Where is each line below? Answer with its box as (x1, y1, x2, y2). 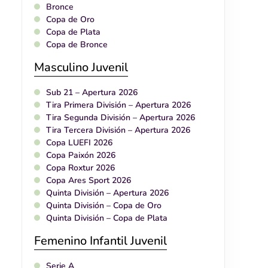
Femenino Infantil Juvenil (34, 233, 167, 249)
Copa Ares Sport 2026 (46, 175, 131, 187)
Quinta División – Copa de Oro (46, 200, 162, 212)
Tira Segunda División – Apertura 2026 (46, 112, 195, 124)
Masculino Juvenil (34, 59, 128, 76)
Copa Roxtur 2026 (46, 162, 115, 174)
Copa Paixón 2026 (46, 150, 115, 162)
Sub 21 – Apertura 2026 (46, 87, 138, 99)
